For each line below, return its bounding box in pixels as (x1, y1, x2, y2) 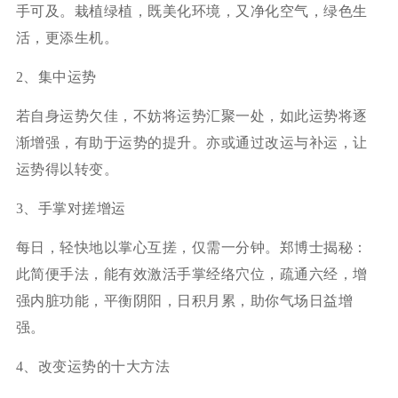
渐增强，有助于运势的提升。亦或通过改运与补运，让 (15, 134, 368, 150)
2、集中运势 (15, 68, 97, 84)
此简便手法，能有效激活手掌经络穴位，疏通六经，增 (15, 266, 368, 282)
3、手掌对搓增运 (15, 200, 126, 216)
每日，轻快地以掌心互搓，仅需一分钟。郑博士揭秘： (15, 239, 368, 255)
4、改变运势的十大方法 (15, 358, 171, 374)
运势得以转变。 (15, 161, 119, 177)
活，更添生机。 (15, 29, 119, 45)
